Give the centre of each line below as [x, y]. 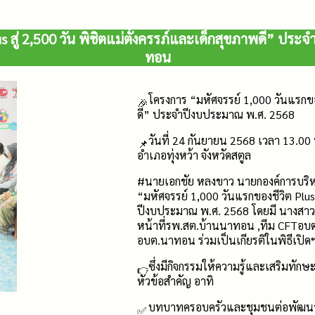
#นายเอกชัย [166, 181]
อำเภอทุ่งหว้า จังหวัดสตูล [194, 155]
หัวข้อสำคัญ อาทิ [175, 281]
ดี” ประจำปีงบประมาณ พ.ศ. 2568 [216, 114]
